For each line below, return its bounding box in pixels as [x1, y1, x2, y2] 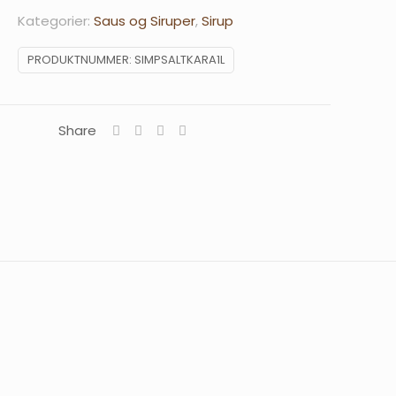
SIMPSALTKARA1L [133, 50, 225, 68]
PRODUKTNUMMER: [27, 50, 134, 68]
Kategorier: [18, 11, 94, 30]
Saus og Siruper [94, 11, 195, 30]
